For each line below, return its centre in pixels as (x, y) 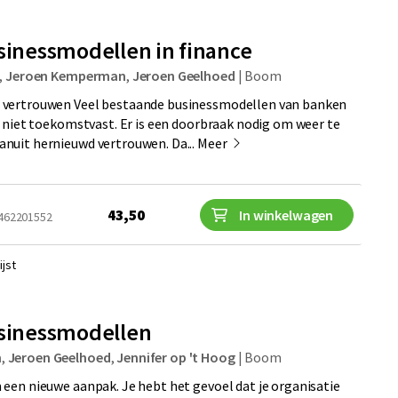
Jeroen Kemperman (66, 76)
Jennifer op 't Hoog (176, 357)
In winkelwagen (287, 215)
